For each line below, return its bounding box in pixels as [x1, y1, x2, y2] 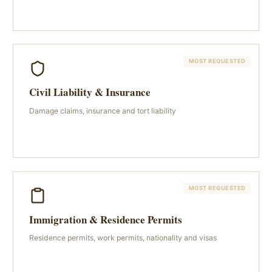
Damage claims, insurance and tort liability [29, 106, 176, 115]
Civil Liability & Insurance [29, 84, 151, 100]
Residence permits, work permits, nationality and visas [29, 233, 217, 243]
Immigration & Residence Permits [29, 211, 182, 227]
